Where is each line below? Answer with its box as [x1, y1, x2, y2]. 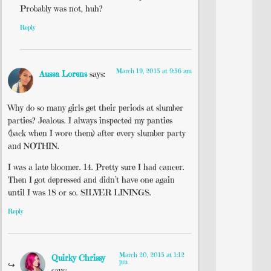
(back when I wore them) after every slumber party [8, 127, 186, 139]
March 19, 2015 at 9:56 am [116, 66, 192, 75]
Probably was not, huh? [20, 3, 103, 15]
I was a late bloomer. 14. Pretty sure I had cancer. [8, 162, 184, 173]
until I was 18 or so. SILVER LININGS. [8, 187, 151, 198]
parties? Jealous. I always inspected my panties [8, 114, 172, 126]
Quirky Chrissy [51, 252, 105, 263]
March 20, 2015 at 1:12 [119, 250, 185, 259]
